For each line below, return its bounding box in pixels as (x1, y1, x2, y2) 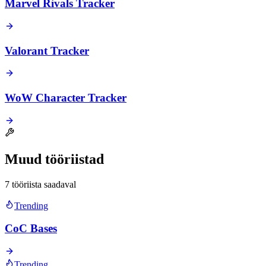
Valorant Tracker (5, 44, 89, 57)
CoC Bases (5, 222, 57, 235)
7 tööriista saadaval (5, 179, 76, 189)
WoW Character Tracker (5, 91, 126, 104)
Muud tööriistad (5, 151, 104, 167)
